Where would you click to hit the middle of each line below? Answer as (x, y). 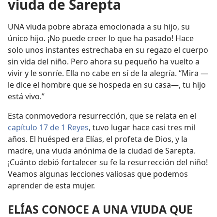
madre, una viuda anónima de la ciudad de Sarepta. (102, 151)
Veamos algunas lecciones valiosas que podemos (98, 174)
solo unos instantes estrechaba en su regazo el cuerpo (108, 50)
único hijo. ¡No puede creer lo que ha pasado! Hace (101, 38)
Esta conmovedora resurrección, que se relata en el (102, 116)
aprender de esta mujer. (51, 186)
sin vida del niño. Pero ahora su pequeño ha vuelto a (104, 62)
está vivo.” (26, 96)
